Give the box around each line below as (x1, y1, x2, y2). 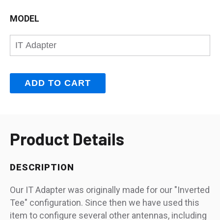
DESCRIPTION (10, 162, 74, 173)
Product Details (10, 129, 124, 149)
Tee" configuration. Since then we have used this (10, 197, 199, 208)
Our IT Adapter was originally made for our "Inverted (10, 185, 210, 195)
